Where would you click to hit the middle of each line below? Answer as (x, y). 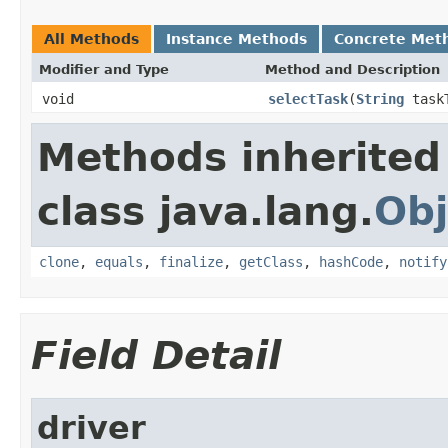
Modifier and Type (104, 69)
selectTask (308, 98)
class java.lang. (205, 211)
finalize (191, 261)
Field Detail (156, 355)
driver (91, 427)
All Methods (91, 38)
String (380, 98)
